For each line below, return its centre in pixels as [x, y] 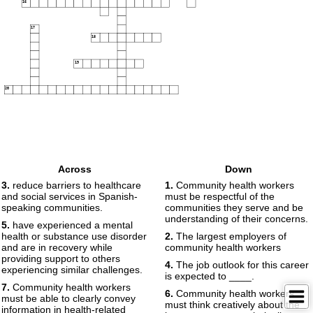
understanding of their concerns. [236, 219]
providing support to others [61, 259]
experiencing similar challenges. [72, 270]
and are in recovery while [57, 247]
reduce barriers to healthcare [75, 185]
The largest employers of [230, 236]
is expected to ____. [210, 276]
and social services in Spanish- [70, 196]
